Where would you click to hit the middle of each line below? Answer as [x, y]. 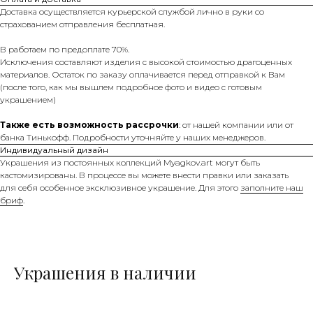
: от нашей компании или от [236, 124]
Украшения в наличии [105, 272]
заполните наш [272, 187]
